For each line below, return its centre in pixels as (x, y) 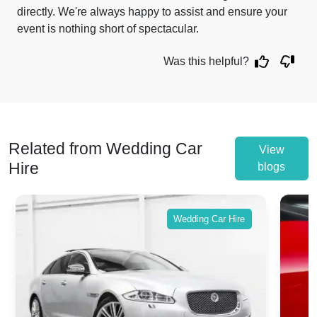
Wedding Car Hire (209, 219)
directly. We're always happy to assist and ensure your (152, 12)
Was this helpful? (206, 61)
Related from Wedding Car (105, 149)
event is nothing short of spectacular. (108, 29)
